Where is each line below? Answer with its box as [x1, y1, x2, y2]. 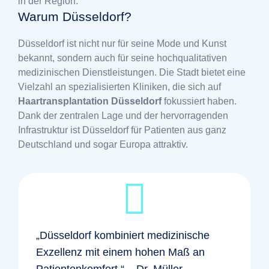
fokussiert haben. [162, 95, 237, 106]
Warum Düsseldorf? [18, 9, 131, 23]
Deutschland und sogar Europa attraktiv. [18, 139, 188, 150]
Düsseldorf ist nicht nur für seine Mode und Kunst [18, 38, 226, 49]
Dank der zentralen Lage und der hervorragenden [18, 110, 228, 121]
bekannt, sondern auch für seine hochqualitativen [18, 52, 227, 63]
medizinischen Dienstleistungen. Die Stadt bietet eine [18, 67, 246, 77]
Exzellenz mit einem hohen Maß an [36, 246, 205, 258]
